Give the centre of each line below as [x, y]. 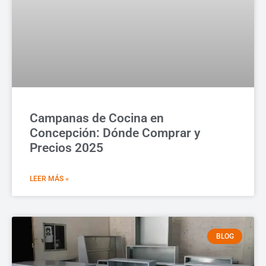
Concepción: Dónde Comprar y [115, 133]
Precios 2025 [66, 148]
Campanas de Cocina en [97, 118]
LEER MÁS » [49, 178]
